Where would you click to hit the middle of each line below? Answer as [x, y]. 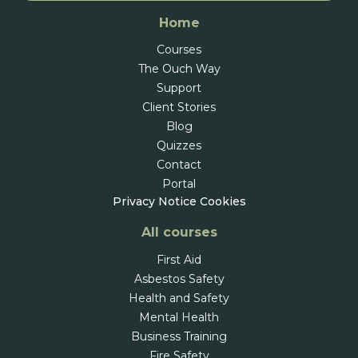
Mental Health [179, 318]
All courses [179, 233]
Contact [179, 165]
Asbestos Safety [179, 279]
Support [179, 88]
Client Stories [179, 107]
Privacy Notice [154, 202]
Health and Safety [179, 298]
